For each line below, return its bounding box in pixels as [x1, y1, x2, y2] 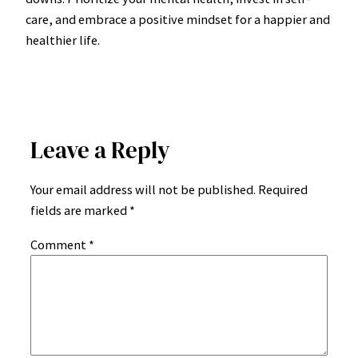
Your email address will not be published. [30, 181, 256, 198]
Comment [30, 236, 89, 253]
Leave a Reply [30, 134, 170, 167]
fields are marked [30, 202, 129, 219]
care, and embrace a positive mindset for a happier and [26, 10, 330, 27]
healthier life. [26, 31, 100, 48]
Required [258, 181, 308, 198]
